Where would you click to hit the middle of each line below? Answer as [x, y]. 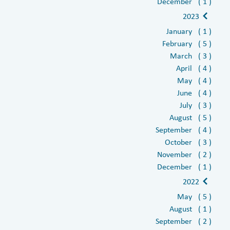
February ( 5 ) [187, 43]
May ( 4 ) [194, 80]
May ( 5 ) [194, 196]
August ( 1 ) [190, 208]
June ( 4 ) [194, 92]
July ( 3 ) [195, 105]
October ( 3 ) [188, 142]
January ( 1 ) [189, 31]
